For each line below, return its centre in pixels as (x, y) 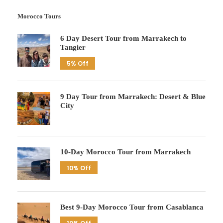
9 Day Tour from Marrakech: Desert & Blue (133, 97)
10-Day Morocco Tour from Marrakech (125, 152)
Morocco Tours (39, 16)
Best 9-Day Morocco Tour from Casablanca (132, 207)
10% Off (79, 168)
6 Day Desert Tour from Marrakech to (123, 39)
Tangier (73, 48)
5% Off (78, 64)
